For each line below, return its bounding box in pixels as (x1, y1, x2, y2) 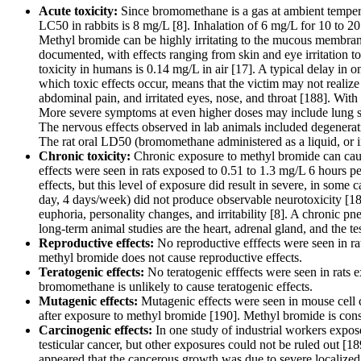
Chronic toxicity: (39, 149, 131, 164)
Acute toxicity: (39, 4, 118, 19)
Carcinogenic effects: (39, 323, 152, 338)
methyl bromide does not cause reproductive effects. (39, 251, 302, 265)
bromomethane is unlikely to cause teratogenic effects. (39, 280, 313, 294)
